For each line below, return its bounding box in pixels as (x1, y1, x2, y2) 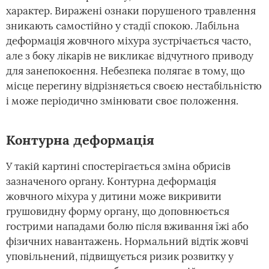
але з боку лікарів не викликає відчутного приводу (6, 49, 253, 62)
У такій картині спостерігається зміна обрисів (6, 160, 231, 173)
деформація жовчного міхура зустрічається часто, (6, 34, 251, 47)
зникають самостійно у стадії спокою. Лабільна (6, 19, 240, 32)
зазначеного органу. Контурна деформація (6, 175, 216, 188)
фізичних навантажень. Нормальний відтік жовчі (6, 235, 249, 248)
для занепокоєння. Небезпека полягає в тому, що (6, 64, 245, 77)
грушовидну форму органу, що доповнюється (6, 205, 229, 218)
